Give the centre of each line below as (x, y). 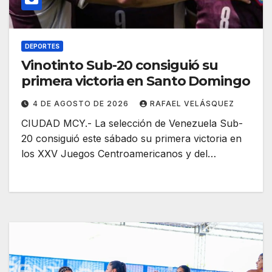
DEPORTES (42, 46)
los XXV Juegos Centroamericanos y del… (119, 154)
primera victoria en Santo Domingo (136, 81)
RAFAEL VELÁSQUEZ (192, 104)
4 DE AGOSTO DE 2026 (82, 104)
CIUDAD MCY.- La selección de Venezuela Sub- (132, 124)
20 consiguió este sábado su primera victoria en (131, 139)
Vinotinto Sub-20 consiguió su (120, 66)
